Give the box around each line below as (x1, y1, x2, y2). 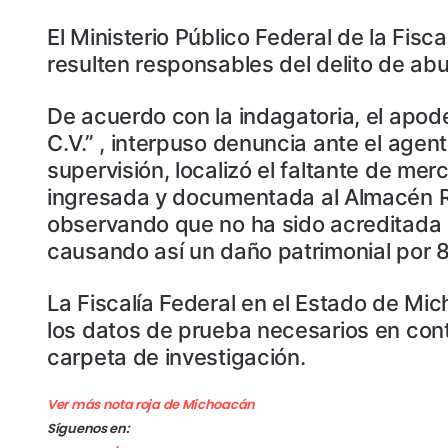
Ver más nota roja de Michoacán (47, 394, 255, 414)
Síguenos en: (47, 419, 129, 439)
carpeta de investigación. (47, 343, 306, 370)
